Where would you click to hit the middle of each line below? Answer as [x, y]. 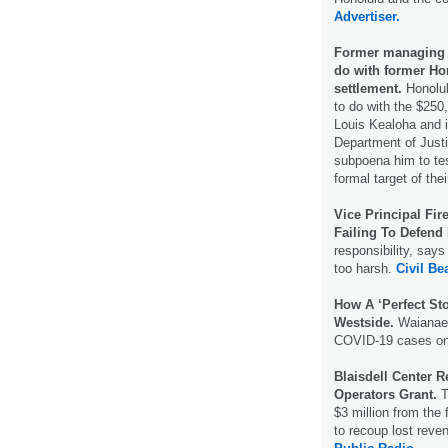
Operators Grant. [387, 394]
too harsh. [365, 268]
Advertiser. [367, 16]
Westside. [364, 322]
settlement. [368, 88]
